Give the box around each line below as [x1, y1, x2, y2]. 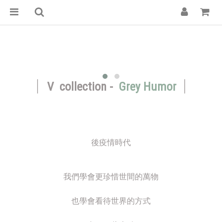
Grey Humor [119, 80, 176, 94]
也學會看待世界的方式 [71, 196, 151, 206]
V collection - [47, 80, 113, 94]
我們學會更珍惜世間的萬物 [63, 172, 159, 182]
